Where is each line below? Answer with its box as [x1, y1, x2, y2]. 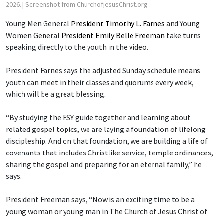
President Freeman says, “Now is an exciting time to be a [6, 195, 195, 204]
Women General [6, 30, 61, 40]
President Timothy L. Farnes [71, 19, 165, 28]
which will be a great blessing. [6, 89, 106, 99]
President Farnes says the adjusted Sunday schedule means [6, 66, 200, 75]
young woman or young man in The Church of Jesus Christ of [6, 206, 207, 216]
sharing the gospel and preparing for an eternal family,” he [6, 159, 202, 169]
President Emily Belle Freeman [61, 30, 165, 40]
